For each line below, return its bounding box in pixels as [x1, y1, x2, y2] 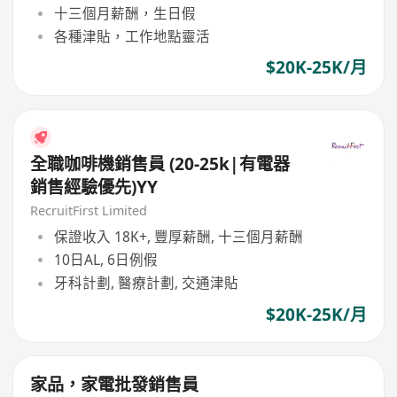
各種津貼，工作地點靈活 [53, 27, 210, 46]
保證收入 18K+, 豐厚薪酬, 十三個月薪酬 [53, 226, 303, 246]
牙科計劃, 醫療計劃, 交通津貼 [53, 273, 238, 293]
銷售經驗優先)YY [30, 175, 159, 198]
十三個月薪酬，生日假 [53, 3, 196, 23]
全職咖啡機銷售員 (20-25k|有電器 [30, 152, 291, 175]
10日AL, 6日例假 [53, 250, 158, 270]
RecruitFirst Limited [30, 202, 148, 220]
